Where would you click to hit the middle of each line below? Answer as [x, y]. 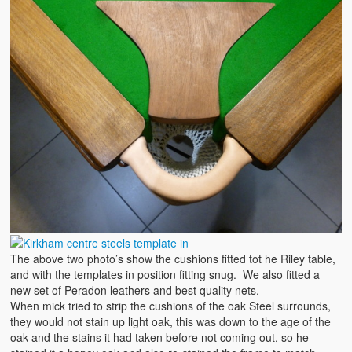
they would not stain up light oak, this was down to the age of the [171, 321]
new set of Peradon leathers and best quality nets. [135, 290]
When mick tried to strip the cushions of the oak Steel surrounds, [171, 305]
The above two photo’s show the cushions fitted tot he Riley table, [173, 258]
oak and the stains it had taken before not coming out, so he [160, 337]
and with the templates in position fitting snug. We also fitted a [165, 274]
